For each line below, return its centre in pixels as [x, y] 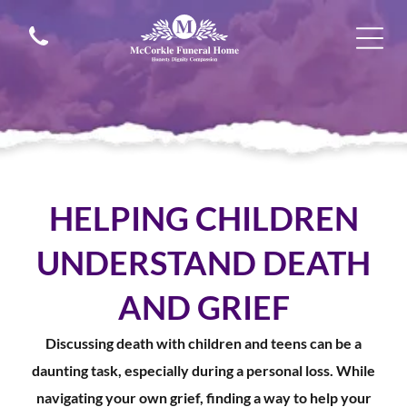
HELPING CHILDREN [203, 218]
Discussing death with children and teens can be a [203, 343]
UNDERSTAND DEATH [203, 263]
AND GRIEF [203, 307]
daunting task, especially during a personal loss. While [203, 370]
